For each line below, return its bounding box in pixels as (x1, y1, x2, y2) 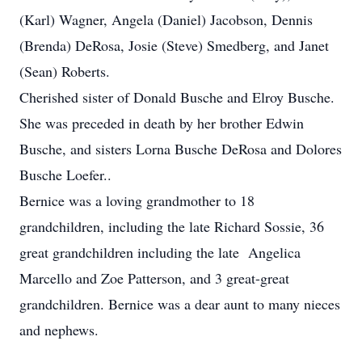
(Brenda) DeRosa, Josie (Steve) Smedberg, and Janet (19, 36, 329, 55)
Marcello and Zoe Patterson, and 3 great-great (19, 268, 289, 288)
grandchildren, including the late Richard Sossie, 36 (19, 217, 324, 236)
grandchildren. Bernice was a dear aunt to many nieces (19, 294, 340, 314)
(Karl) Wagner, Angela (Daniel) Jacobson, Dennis (19, 10, 313, 29)
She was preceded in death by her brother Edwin (19, 113, 304, 133)
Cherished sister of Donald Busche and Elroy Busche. (19, 87, 335, 107)
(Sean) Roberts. (19, 61, 110, 81)
